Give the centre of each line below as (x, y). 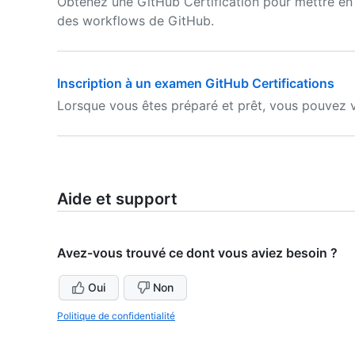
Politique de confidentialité (116, 316)
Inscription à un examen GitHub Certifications (196, 83)
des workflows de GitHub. (136, 21)
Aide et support (117, 199)
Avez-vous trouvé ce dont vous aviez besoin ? (197, 253)
